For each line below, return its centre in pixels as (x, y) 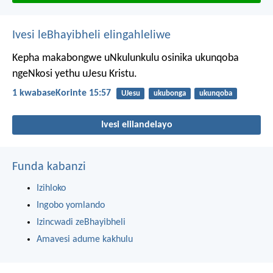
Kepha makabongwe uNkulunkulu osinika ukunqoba (126, 58)
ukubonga (169, 93)
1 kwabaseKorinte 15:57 (62, 94)
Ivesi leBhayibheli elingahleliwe (91, 35)
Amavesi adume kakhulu (85, 240)
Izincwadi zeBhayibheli (81, 223)
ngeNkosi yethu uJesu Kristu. (75, 74)
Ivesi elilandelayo (136, 125)
